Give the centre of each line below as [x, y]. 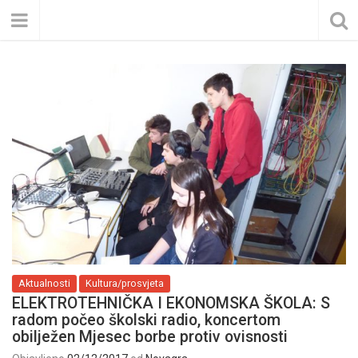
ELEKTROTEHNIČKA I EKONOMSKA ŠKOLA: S [171, 303]
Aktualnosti [44, 283]
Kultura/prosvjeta [125, 283]
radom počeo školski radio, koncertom [146, 320]
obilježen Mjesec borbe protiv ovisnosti [150, 336]
